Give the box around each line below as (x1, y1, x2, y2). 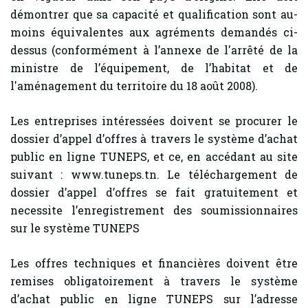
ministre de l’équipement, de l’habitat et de (10, 60, 298, 75)
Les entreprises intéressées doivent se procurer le (10, 113, 298, 128)
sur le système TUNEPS (10, 221, 140, 235)
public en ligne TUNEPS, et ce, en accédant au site (10, 149, 298, 164)
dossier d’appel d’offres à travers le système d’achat (10, 131, 298, 146)
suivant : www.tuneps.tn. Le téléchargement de (10, 167, 298, 181)
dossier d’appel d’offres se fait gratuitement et (10, 185, 298, 199)
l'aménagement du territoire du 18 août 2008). (10, 78, 258, 93)
